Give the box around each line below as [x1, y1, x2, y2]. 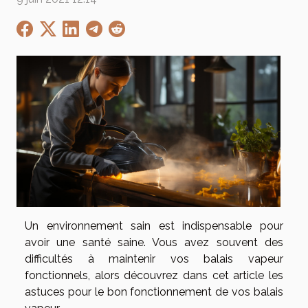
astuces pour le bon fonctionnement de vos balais [25, 285, 283, 298]
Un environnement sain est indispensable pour [25, 219, 283, 232]
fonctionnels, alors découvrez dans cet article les [25, 268, 283, 282]
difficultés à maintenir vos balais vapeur [25, 252, 283, 265]
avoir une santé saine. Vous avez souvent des [25, 235, 283, 249]
